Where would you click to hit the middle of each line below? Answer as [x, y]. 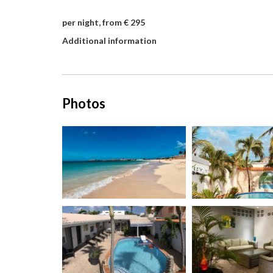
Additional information [109, 41]
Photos [84, 103]
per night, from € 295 [104, 22]
